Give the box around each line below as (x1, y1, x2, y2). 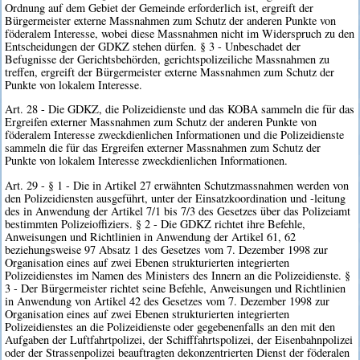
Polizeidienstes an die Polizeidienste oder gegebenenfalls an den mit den (5, 318, 336, 334)
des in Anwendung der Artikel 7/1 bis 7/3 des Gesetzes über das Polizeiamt (5, 202, 351, 219)
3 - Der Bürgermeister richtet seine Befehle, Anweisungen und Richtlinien (5, 280, 346, 296)
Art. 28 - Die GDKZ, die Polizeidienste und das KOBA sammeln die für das (5, 101, 355, 117)
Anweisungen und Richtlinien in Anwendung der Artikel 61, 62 (5, 228, 297, 244)
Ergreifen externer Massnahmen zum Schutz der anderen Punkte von (5, 114, 317, 130)
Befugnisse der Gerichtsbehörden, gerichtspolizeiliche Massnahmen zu (5, 51, 330, 67)
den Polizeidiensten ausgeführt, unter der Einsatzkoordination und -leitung (5, 190, 346, 206)
